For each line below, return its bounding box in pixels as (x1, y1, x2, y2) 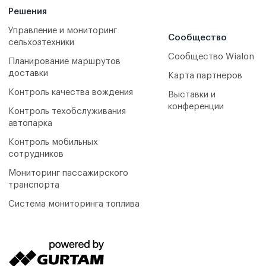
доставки (8, 69, 48, 78)
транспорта (8, 180, 59, 189)
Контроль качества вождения (8, 88, 133, 97)
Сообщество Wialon (167, 52, 254, 61)
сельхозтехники (8, 38, 74, 47)
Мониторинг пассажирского (8, 169, 128, 178)
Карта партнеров (167, 71, 242, 80)
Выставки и (167, 90, 216, 99)
